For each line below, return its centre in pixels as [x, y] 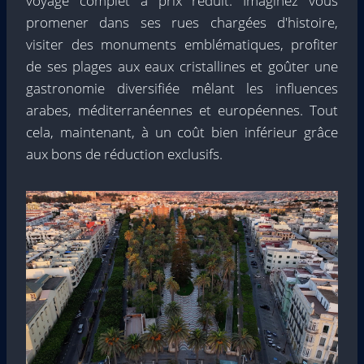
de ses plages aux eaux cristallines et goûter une [182, 67]
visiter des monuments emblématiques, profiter [182, 45]
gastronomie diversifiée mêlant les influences [182, 89]
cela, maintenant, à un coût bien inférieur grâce [182, 132]
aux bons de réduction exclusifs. [124, 154]
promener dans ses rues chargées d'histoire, [182, 23]
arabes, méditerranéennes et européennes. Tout [182, 110]
